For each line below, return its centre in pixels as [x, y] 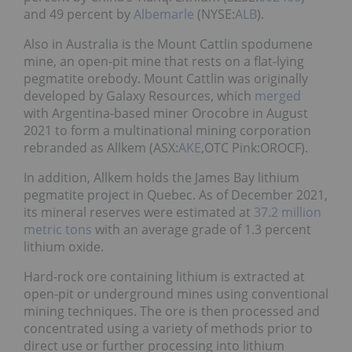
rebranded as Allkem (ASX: [101, 147]
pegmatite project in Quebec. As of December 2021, [176, 194]
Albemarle [164, 14]
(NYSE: [214, 14]
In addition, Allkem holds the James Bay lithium [161, 177]
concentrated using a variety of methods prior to [168, 328]
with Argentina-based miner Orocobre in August [166, 113]
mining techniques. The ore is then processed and [172, 311]
